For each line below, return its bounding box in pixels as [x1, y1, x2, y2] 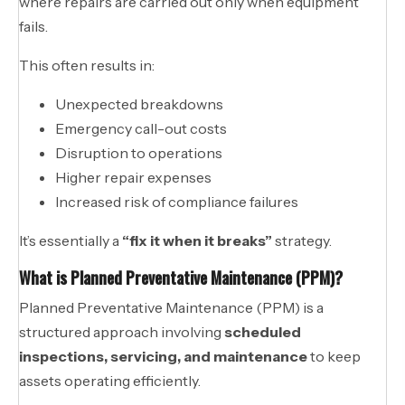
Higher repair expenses [55, 167, 212, 186]
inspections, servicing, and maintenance [19, 346, 307, 365]
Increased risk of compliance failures [55, 192, 298, 211]
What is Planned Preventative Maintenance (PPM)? [19, 265, 343, 289]
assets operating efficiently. [19, 371, 201, 390]
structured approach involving [19, 322, 224, 341]
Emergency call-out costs [55, 118, 227, 137]
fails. [19, 16, 48, 35]
